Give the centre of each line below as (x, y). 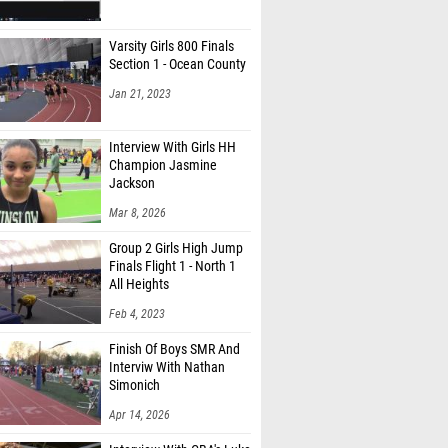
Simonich (134, 385)
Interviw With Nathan (167, 367)
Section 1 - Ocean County (177, 64)
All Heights (139, 284)
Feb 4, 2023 (137, 314)
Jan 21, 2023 (140, 94)
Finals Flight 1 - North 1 (172, 266)
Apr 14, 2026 (139, 415)
